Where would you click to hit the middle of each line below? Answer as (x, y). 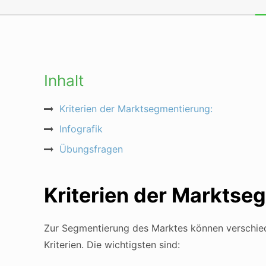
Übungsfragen (91, 149)
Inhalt (64, 80)
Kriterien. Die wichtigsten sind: (112, 245)
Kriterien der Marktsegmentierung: (136, 109)
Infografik (81, 129)
